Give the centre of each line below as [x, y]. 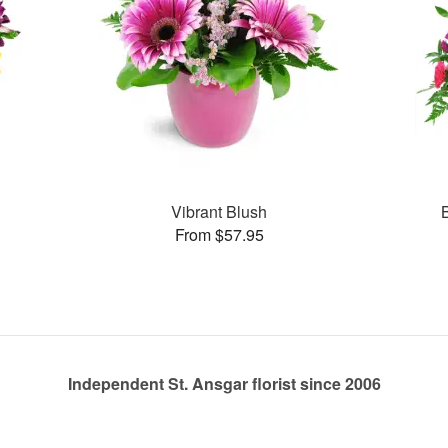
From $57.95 [219, 234]
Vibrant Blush [219, 211]
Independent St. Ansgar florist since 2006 [224, 384]
